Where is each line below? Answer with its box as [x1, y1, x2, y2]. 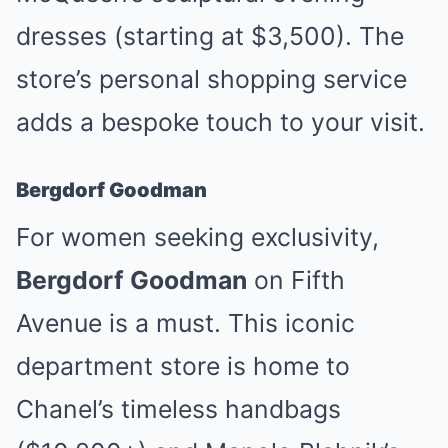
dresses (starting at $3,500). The [16, 21, 404, 51]
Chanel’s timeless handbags [16, 394, 341, 424]
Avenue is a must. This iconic [16, 308, 355, 338]
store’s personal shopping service [16, 64, 407, 94]
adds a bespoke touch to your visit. [16, 107, 425, 137]
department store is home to [16, 351, 350, 381]
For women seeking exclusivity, [16, 222, 379, 252]
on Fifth [247, 265, 345, 295]
